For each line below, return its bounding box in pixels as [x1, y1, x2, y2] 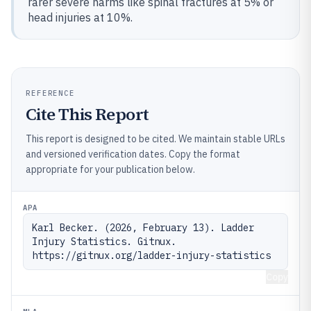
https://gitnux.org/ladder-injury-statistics [32, 249, 271, 262]
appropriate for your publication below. [26, 162, 195, 176]
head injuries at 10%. [28, 10, 133, 24]
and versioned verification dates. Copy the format [26, 147, 240, 160]
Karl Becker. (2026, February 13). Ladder [32, 221, 254, 234]
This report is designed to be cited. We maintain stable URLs [26, 132, 285, 145]
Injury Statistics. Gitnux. [32, 235, 176, 248]
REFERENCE [26, 87, 76, 98]
